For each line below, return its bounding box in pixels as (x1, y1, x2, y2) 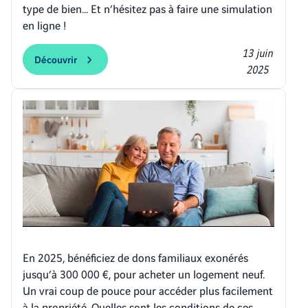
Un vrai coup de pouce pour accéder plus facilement (23, 282, 273, 298)
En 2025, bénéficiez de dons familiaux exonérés (23, 249, 248, 265)
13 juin (242, 44, 273, 60)
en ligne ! (23, 16, 66, 33)
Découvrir (34, 52, 77, 67)
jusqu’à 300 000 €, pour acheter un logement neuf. (23, 265, 265, 282)
